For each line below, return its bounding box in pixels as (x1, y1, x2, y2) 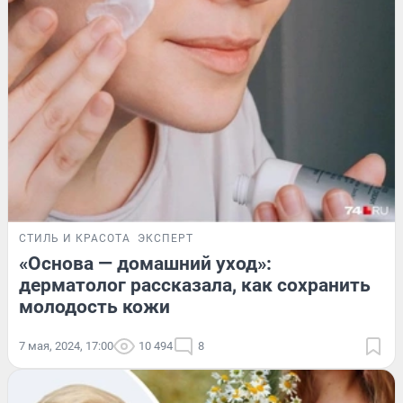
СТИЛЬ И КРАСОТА (19, 231, 130, 245)
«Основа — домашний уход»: (19, 252, 272, 274)
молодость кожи (19, 295, 170, 318)
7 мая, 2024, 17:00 (19, 338, 113, 353)
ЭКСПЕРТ (138, 231, 193, 245)
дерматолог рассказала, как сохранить (19, 273, 371, 296)
